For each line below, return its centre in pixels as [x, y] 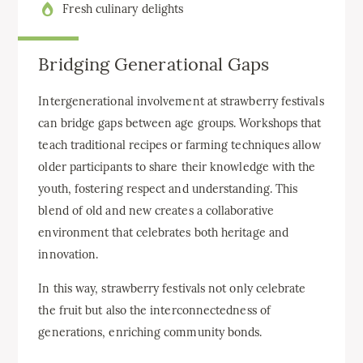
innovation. [68, 254]
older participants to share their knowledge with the [177, 167]
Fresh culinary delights [123, 9]
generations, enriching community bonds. [150, 332]
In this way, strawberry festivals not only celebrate [172, 288]
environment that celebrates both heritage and [164, 232]
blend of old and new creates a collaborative [156, 210]
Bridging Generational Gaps [154, 64]
